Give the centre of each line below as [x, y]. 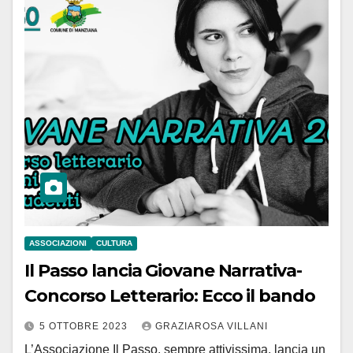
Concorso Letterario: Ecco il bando [170, 296]
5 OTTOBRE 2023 [85, 327]
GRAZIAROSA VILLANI [212, 327]
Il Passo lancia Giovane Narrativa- [163, 271]
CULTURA [114, 243]
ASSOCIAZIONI [58, 243]
